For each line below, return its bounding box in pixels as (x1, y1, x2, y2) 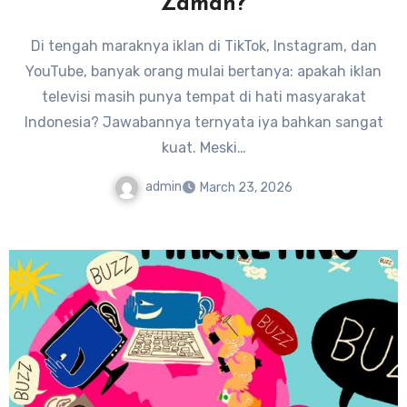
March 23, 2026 (200, 180, 293, 196)
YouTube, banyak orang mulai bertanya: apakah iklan (25, 62, 382, 80)
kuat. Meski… (161, 138, 246, 156)
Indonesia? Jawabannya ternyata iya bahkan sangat (24, 113, 383, 131)
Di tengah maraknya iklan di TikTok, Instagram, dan (30, 36, 377, 55)
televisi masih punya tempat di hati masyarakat (41, 87, 366, 105)
